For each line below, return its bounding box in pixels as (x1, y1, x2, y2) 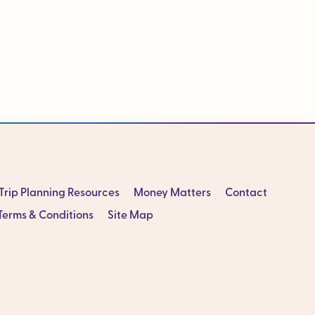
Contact (224, 187, 267, 199)
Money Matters (133, 187, 211, 199)
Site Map (108, 210, 153, 221)
